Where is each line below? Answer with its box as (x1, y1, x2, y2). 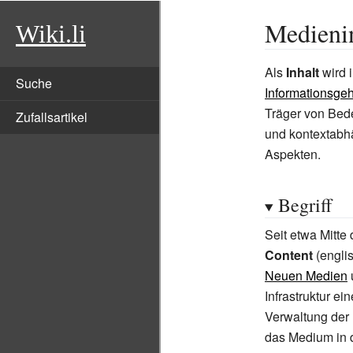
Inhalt (286, 63, 319, 81)
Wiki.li (16, 20, 86, 48)
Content (265, 246, 313, 264)
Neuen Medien (265, 266, 347, 284)
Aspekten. (265, 145, 321, 163)
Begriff (277, 192, 332, 217)
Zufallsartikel (16, 108, 87, 126)
